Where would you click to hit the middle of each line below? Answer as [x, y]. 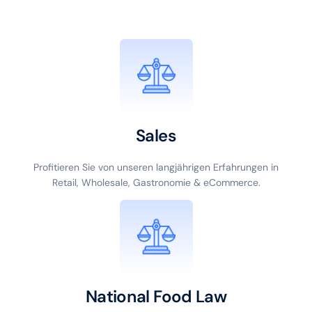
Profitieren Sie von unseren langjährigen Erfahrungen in [156, 167]
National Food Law [156, 296]
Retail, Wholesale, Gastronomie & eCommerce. [156, 182]
